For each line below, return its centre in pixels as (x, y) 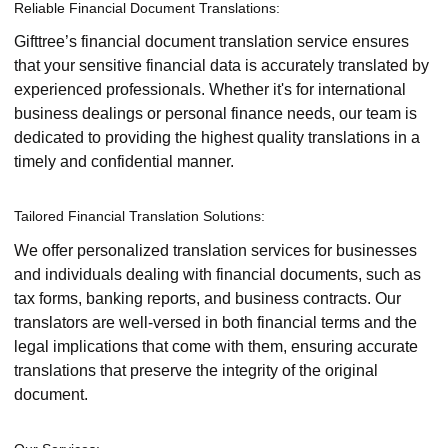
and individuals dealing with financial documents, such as (217, 274)
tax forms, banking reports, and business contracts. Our (207, 298)
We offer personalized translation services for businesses (215, 250)
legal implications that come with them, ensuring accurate (216, 346)
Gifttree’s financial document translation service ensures (211, 42)
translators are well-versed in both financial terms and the (215, 322)
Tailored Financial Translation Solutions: (139, 216)
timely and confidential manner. (124, 162)
